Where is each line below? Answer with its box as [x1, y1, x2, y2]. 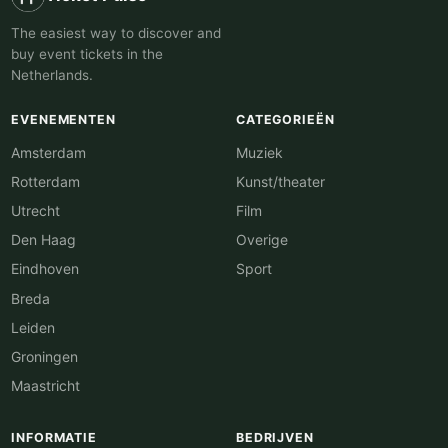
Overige [236, 231, 288, 249]
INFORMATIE [11, 430, 97, 446]
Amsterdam [11, 143, 87, 161]
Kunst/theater [236, 172, 325, 190]
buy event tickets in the [11, 46, 164, 63]
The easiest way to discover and [11, 25, 222, 42]
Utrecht [11, 201, 61, 219]
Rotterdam [11, 172, 81, 190]
